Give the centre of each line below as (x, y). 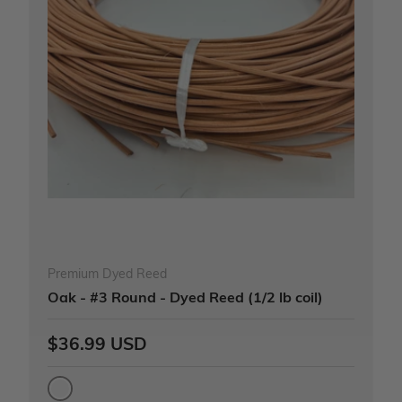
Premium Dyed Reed (107, 273)
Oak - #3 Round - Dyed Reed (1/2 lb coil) (185, 296)
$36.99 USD (97, 342)
